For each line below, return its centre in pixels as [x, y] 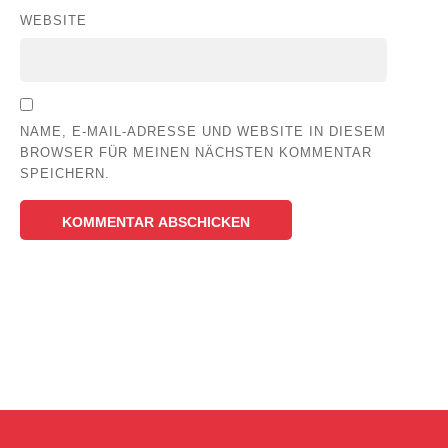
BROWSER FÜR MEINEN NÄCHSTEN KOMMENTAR [196, 153]
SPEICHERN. [65, 174]
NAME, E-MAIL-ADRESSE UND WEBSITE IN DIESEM [203, 132]
